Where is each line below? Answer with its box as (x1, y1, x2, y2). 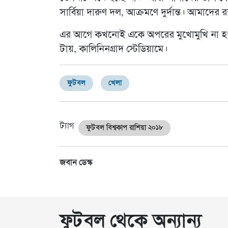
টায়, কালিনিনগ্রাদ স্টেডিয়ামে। (60, 44, 167, 55)
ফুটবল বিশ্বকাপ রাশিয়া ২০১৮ (86, 124, 163, 132)
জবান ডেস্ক (60, 159, 92, 167)
